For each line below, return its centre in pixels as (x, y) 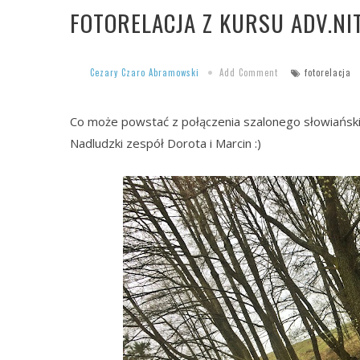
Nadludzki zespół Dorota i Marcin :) (166, 143)
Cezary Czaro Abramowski (145, 73)
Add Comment (249, 73)
